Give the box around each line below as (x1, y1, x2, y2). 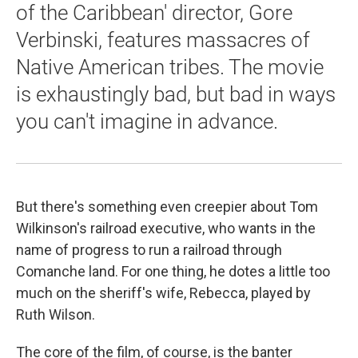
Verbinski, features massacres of (16, 28, 310, 53)
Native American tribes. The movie (16, 55, 324, 80)
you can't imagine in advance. (16, 109, 278, 134)
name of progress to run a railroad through (16, 241, 282, 259)
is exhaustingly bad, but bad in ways (16, 82, 336, 107)
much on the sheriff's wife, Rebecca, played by (16, 284, 311, 302)
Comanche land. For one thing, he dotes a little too (16, 263, 330, 280)
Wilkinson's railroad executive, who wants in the (16, 220, 316, 237)
